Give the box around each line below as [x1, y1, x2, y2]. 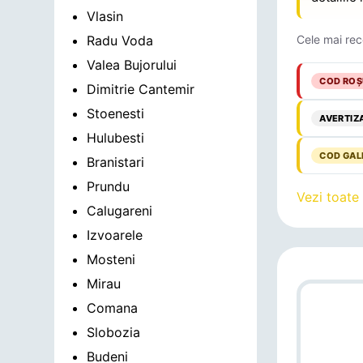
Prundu [87, 178, 130, 194]
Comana [87, 300, 139, 316]
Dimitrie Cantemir [87, 81, 195, 97]
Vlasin [87, 8, 124, 24]
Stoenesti [87, 105, 145, 122]
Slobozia [87, 324, 141, 340]
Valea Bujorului [87, 57, 177, 73]
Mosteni [87, 251, 136, 267]
